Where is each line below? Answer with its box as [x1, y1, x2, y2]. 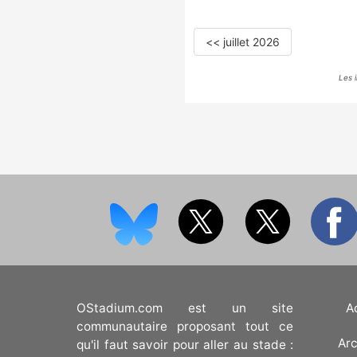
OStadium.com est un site [76, 300, 294, 316]
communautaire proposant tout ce [76, 319, 294, 335]
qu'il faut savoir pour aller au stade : [76, 337, 294, 353]
